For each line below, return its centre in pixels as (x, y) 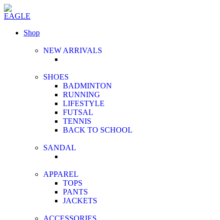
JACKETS (80, 201)
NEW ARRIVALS (73, 50)
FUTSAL (78, 112)
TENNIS (77, 121)
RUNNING (82, 95)
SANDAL (60, 148)
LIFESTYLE (84, 103)
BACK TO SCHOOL (98, 130)
